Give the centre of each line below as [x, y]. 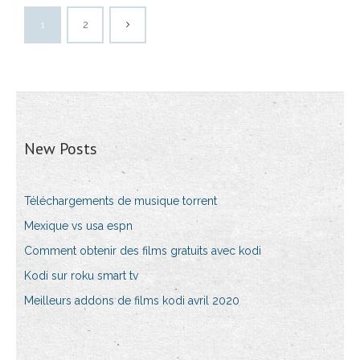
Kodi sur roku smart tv [81, 276]
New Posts [61, 149]
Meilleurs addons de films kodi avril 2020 [132, 301]
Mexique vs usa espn [78, 226]
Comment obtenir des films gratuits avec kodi [143, 251]
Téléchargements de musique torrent [121, 201]
